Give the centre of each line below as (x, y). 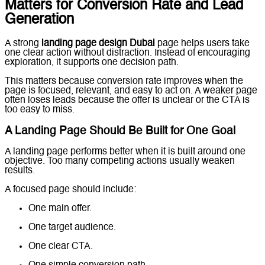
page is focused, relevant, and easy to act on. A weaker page (131, 91)
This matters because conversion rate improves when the (124, 81)
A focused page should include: (70, 190)
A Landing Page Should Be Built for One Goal (120, 131)
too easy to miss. (40, 110)
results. (20, 171)
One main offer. (60, 209)
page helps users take (202, 43)
